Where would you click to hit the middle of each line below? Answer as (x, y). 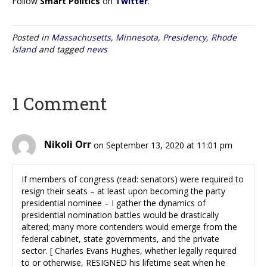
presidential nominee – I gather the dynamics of (114, 203)
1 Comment (60, 103)
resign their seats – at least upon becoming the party (123, 191)
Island (24, 49)
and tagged (61, 49)
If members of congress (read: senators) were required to (133, 179)
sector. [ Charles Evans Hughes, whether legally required (129, 250)
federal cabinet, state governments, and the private (120, 238)
